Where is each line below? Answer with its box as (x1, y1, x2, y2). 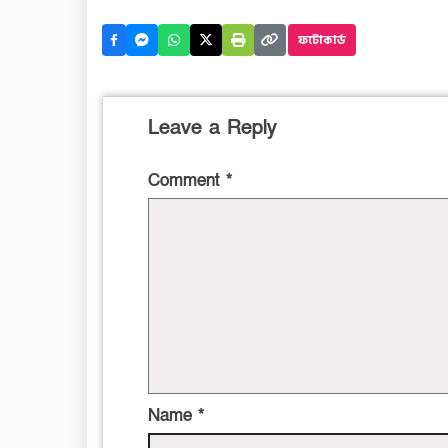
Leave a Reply (148, 115, 277, 142)
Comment (148, 169, 226, 193)
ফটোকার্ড (298, 30, 346, 50)
